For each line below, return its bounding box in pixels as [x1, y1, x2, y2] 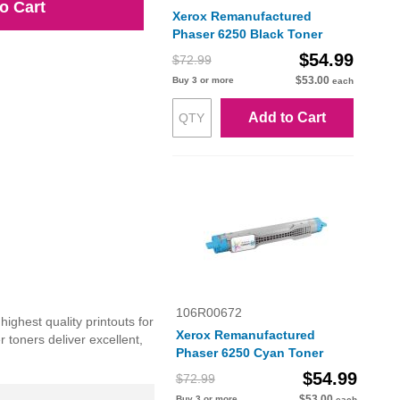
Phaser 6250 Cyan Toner [175, 346, 323, 361]
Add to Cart [247, 110, 326, 126]
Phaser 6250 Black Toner [171, 27, 322, 42]
